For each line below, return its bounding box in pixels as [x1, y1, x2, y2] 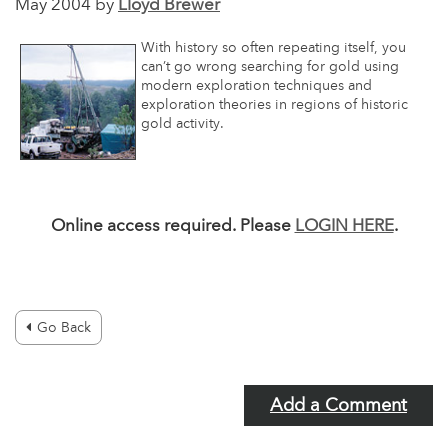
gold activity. [141, 116, 224, 131]
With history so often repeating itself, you [141, 40, 406, 55]
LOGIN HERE [294, 217, 394, 235]
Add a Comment [270, 396, 407, 415]
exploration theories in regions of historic [141, 97, 408, 112]
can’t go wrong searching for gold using [141, 59, 399, 74]
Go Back [37, 320, 91, 335]
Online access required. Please [50, 217, 295, 235]
